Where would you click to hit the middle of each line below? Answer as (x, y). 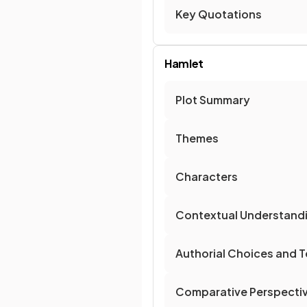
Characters (207, 176)
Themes (197, 138)
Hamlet (184, 63)
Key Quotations (219, 14)
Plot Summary (213, 100)
